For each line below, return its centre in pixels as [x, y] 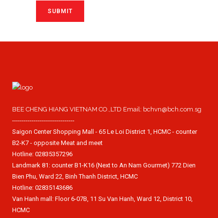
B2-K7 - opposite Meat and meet [57, 143]
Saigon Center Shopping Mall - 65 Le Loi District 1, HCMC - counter [105, 132]
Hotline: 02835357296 [42, 154]
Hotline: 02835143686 [42, 188]
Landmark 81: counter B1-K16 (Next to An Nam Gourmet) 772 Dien [104, 165]
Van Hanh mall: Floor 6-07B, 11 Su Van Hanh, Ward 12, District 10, [102, 199]
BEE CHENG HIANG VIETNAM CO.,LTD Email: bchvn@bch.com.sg [107, 109]
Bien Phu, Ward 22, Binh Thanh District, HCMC [75, 176]
